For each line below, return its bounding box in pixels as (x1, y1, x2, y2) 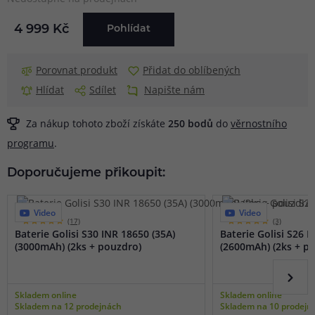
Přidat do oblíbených (143, 63, 240, 77)
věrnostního (231, 117, 287, 131)
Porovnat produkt (36, 63, 117, 77)
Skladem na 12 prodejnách (15, 300, 122, 311)
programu (7, 136, 54, 150)
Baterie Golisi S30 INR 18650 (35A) (15, 226, 175, 240)
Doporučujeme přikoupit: (7, 167, 165, 180)
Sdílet (89, 83, 116, 97)
